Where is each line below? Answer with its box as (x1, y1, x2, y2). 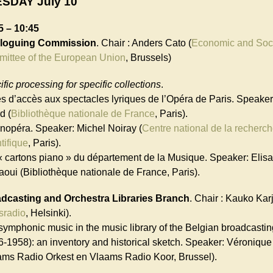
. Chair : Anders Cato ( (96, 38, 191, 49)
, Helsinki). (26, 207, 71, 218)
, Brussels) (126, 52, 171, 63)
